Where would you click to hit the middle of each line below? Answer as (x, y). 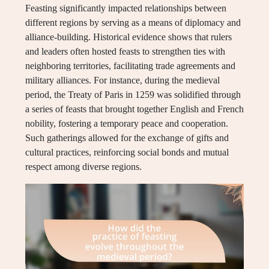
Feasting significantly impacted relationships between (126, 8)
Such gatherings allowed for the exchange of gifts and (127, 138)
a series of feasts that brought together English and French (134, 109)
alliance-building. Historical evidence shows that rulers (128, 37)
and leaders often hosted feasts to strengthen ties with (125, 52)
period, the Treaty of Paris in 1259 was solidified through (133, 95)
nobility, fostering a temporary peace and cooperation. (127, 124)
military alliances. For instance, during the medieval (122, 80)
